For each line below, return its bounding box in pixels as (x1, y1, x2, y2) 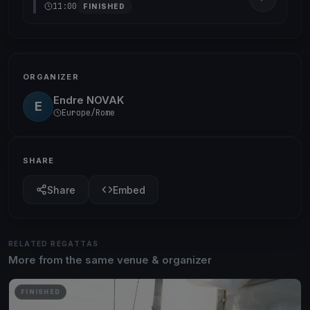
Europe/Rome (62, 107, 115, 118)
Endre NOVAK (53, 93, 124, 107)
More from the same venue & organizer (8, 253, 212, 266)
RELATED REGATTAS (8, 239, 99, 248)
